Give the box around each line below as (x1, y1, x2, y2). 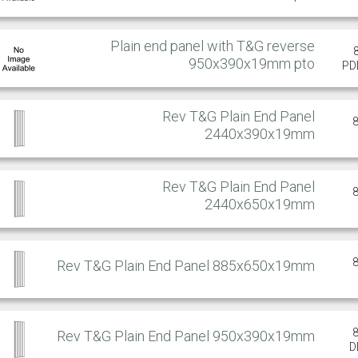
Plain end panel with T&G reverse (110, 37, 315, 54)
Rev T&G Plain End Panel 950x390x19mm (57, 327, 315, 344)
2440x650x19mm (205, 195, 315, 213)
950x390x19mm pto (189, 54, 315, 72)
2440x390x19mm (205, 125, 315, 142)
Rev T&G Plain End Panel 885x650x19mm (57, 257, 315, 274)
